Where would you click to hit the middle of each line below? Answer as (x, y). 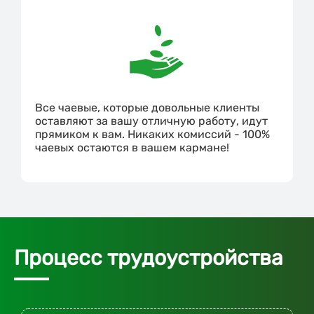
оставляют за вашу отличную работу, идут (151, 121)
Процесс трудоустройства (149, 258)
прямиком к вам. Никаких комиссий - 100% (152, 135)
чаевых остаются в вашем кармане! (132, 148)
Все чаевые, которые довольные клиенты (147, 108)
